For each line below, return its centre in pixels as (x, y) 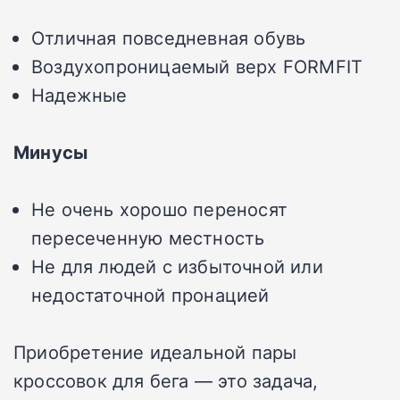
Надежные (79, 94)
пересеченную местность (148, 237)
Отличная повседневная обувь (169, 37)
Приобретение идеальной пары (155, 351)
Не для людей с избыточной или (177, 266)
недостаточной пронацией (150, 294)
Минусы (51, 151)
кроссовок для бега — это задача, (166, 380)
